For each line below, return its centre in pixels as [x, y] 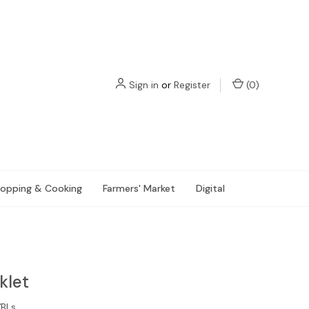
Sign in [144, 85]
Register [192, 85]
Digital [210, 188]
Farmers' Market [139, 188]
